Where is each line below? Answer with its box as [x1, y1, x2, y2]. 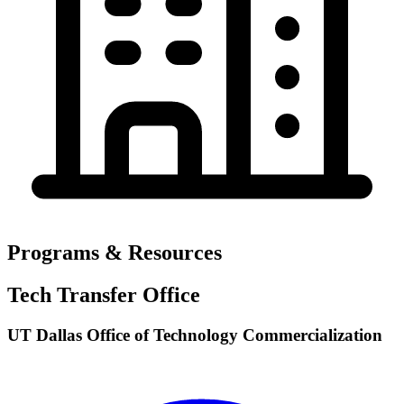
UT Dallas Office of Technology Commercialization [7, 325, 382, 344]
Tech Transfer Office [7, 283, 200, 308]
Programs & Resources [7, 241, 222, 265]
